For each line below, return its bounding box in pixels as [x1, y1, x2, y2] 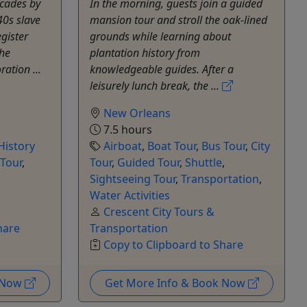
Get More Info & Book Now [104, 275, 248, 291]
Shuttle [185, 155, 222, 171]
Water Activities [90, 188, 170, 204]
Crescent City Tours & [103, 204, 214, 220]
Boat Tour [147, 138, 196, 154]
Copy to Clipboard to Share [103, 237, 243, 253]
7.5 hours [101, 122, 152, 138]
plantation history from [90, 45, 200, 61]
